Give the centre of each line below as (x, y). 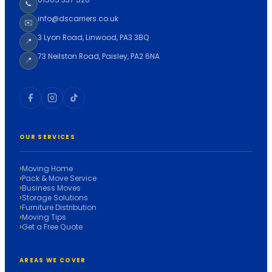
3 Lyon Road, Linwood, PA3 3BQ (93, 37)
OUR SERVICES (48, 137)
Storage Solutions (55, 197)
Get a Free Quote (52, 226)
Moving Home (47, 168)
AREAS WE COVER (53, 260)
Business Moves (51, 188)
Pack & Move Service (59, 178)
